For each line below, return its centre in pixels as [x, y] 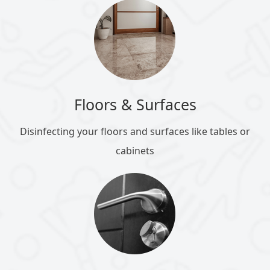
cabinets [135, 151]
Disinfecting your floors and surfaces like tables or [135, 132]
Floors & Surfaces [135, 105]
